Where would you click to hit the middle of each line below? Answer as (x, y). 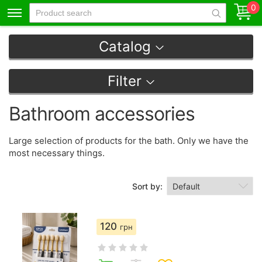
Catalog (125, 46)
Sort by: (147, 186)
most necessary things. (57, 153)
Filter (125, 81)
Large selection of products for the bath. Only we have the (129, 141)
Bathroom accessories (102, 114)
